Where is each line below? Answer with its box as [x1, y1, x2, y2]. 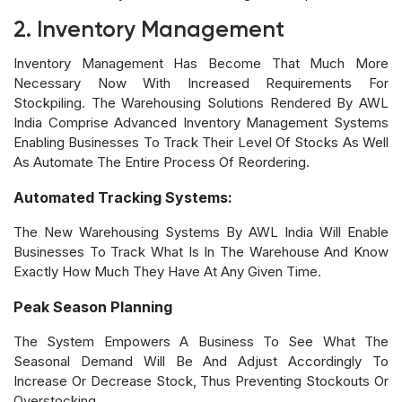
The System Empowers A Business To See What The [13, 332, 389, 350]
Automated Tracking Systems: [13, 188, 232, 206]
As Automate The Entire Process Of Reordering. [13, 153, 310, 170]
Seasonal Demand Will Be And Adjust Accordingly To [13, 352, 389, 370]
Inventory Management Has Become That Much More [13, 54, 389, 72]
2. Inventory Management [13, 19, 284, 42]
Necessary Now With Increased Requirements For [13, 74, 389, 92]
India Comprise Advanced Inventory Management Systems [13, 113, 389, 131]
